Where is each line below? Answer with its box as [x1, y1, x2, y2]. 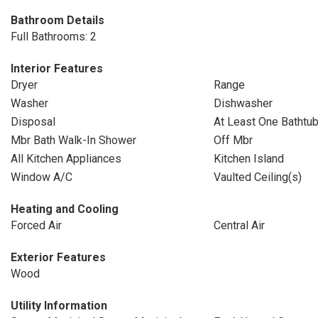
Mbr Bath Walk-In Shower [11, 133, 136, 147]
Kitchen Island [213, 152, 284, 165]
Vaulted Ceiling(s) [213, 170, 302, 184]
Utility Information [11, 299, 107, 312]
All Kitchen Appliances [11, 152, 121, 165]
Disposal [11, 115, 55, 128]
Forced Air [11, 219, 62, 232]
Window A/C [11, 170, 72, 184]
